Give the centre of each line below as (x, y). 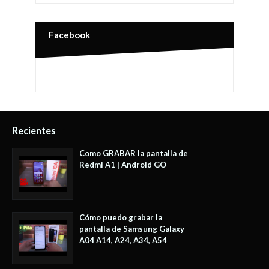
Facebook (69, 35)
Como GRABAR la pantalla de (134, 153)
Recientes (34, 130)
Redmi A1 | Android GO (123, 164)
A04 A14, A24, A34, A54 (123, 240)
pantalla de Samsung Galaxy (132, 228)
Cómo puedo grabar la (121, 217)
